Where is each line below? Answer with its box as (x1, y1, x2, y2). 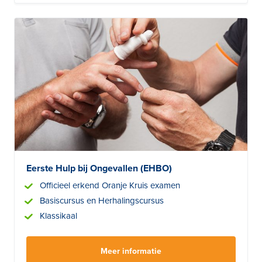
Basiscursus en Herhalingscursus (40, 195, 164, 206)
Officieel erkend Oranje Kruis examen (40, 180, 180, 191)
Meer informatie (101, 246, 161, 257)
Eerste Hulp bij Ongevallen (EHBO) (26, 163, 172, 175)
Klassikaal (40, 211, 77, 222)
